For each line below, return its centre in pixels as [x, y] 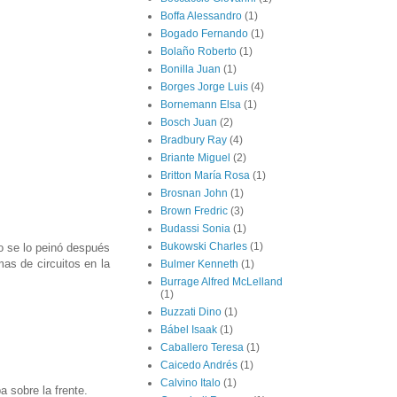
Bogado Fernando [204, 34]
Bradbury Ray [194, 140]
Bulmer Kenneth [199, 265]
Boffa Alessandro [201, 16]
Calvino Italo [191, 383]
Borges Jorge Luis [204, 87]
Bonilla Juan [191, 70]
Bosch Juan [189, 123]
